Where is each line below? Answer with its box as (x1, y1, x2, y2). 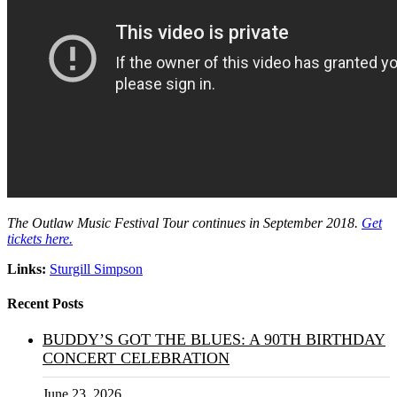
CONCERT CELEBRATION (43, 349, 230, 368)
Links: (7, 261, 46, 276)
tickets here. (7, 230, 73, 246)
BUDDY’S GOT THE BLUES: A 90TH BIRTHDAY (43, 331, 385, 349)
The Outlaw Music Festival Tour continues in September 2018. (7, 214, 362, 230)
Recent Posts (7, 295, 83, 311)
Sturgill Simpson (50, 261, 143, 276)
